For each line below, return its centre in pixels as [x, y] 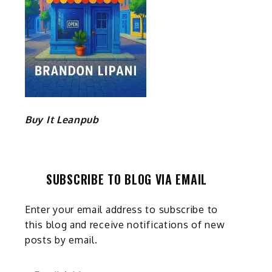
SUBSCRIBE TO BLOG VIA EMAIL [127, 179]
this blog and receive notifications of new [125, 224]
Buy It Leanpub [62, 119]
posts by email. [61, 240]
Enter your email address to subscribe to [122, 209]
